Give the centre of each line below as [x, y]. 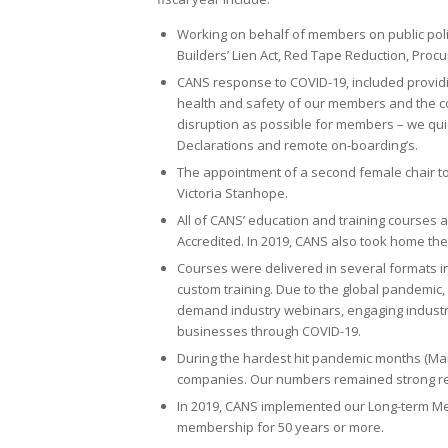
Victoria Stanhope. [232, 192]
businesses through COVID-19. [269, 330]
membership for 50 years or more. [280, 426]
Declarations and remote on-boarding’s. [297, 144]
